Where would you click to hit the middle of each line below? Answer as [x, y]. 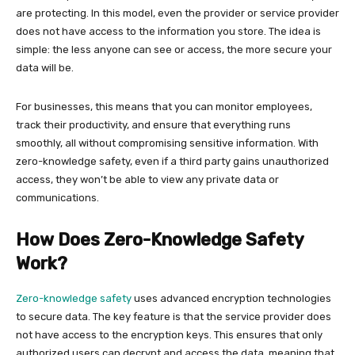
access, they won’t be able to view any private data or [147, 179]
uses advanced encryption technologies [231, 298]
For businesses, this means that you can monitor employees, [164, 107]
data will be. [45, 68]
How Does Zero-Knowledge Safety [160, 240]
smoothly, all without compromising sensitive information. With [167, 143]
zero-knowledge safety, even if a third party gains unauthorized [172, 161]
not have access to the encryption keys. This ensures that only [169, 335]
